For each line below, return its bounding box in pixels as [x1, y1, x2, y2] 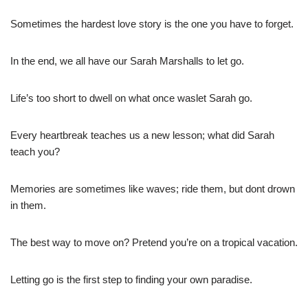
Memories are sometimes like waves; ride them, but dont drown [10, 182, 295, 195]
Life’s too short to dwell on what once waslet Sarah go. [10, 91, 252, 104]
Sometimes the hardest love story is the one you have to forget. [10, 17, 294, 30]
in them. [10, 199, 46, 211]
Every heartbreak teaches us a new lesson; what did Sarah [10, 129, 274, 141]
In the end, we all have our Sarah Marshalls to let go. [10, 54, 244, 67]
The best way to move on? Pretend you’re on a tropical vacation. [10, 236, 298, 248]
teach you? [10, 145, 60, 157]
